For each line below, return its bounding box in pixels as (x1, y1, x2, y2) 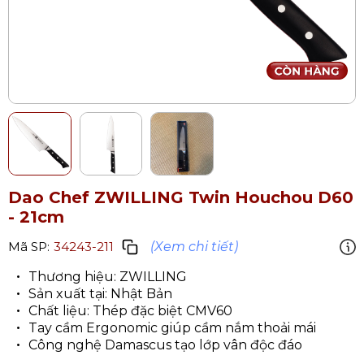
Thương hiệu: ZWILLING (28, 268, 187, 284)
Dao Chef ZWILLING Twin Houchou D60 (8, 187, 353, 207)
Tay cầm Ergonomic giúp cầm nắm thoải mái (28, 319, 316, 336)
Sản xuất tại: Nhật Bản (28, 285, 172, 301)
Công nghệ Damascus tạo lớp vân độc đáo (28, 336, 302, 353)
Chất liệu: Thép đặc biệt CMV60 (28, 302, 232, 318)
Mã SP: (8, 239, 50, 255)
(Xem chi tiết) (150, 238, 238, 254)
